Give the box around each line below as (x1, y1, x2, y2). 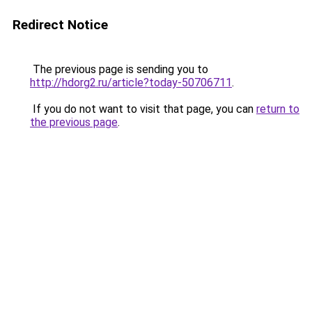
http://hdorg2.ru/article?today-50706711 (30, 76, 232, 89)
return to (256, 102, 299, 116)
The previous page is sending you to (30, 63, 208, 76)
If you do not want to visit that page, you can (30, 102, 256, 116)
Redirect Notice (13, 17, 108, 33)
